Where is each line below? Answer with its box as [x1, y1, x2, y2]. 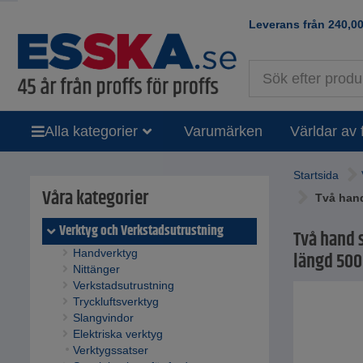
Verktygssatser [72, 344, 148, 357]
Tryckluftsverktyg [72, 295, 159, 309]
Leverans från [249, 17, 328, 31]
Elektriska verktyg [72, 327, 163, 341]
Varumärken [183, 122, 263, 139]
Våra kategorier [42, 184, 148, 214]
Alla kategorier [45, 122, 138, 139]
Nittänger [72, 263, 120, 276]
